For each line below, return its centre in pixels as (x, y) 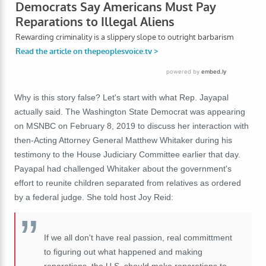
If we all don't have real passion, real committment (138, 237)
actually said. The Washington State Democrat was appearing (130, 111)
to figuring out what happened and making (123, 251)
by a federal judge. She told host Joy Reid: (94, 197)
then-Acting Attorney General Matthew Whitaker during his (123, 140)
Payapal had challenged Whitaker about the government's (123, 168)
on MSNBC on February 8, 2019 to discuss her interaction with (132, 126)
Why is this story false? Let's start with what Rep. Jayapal (121, 97)
